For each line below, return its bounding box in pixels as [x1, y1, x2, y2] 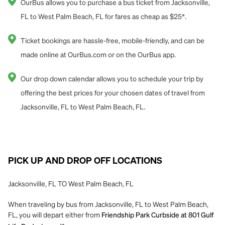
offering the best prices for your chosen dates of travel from [21, 90, 205, 97]
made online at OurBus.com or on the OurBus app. [21, 52, 176, 59]
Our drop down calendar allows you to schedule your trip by [21, 76, 203, 83]
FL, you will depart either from [8, 210, 101, 219]
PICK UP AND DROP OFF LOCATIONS [8, 157, 162, 166]
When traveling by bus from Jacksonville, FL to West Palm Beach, [8, 199, 208, 208]
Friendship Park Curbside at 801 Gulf [101, 212, 213, 219]
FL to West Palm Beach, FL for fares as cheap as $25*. [21, 14, 186, 21]
